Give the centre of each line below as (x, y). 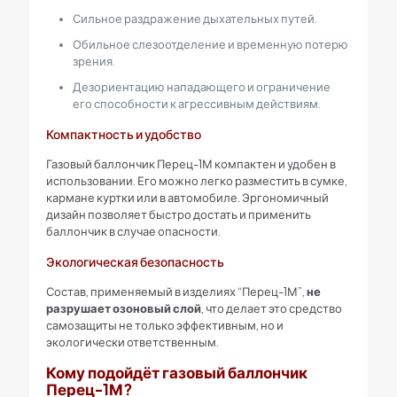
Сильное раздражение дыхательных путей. (195, 19)
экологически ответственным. (132, 342)
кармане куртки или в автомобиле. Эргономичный (187, 198)
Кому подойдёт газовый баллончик (176, 372)
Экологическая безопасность (135, 261)
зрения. (93, 61)
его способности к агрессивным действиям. (196, 104)
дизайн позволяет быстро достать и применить (178, 214)
